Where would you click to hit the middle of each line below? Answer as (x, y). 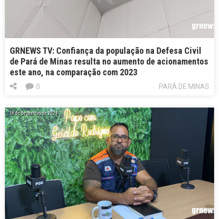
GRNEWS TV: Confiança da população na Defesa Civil (106, 50)
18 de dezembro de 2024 (33, 113)
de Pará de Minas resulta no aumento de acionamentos (109, 61)
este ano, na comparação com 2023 (74, 72)
